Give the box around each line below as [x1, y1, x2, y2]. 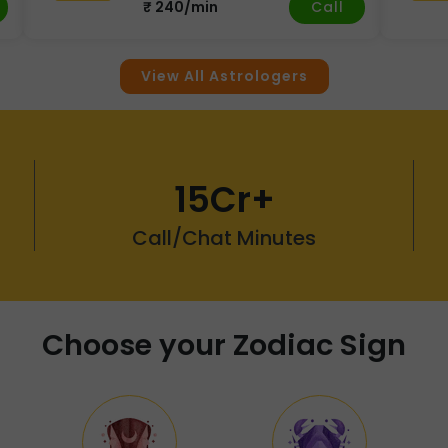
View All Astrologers [140, 65, 308, 86]
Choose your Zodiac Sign [42, 324, 406, 365]
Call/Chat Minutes [132, 223, 316, 252]
